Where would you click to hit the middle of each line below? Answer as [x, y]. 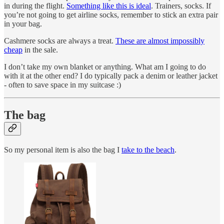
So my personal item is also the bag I [63, 149]
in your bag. [23, 23]
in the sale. [40, 49]
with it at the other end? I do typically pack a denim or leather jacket [111, 75]
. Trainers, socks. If [181, 5]
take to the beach [148, 149]
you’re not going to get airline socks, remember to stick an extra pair [111, 14]
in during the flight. [35, 5]
